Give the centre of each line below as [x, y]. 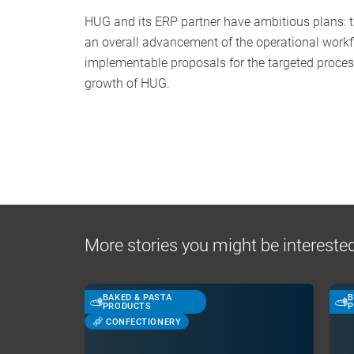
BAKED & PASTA [137, 298]
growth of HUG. [127, 83]
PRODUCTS [127, 306]
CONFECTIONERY [144, 322]
